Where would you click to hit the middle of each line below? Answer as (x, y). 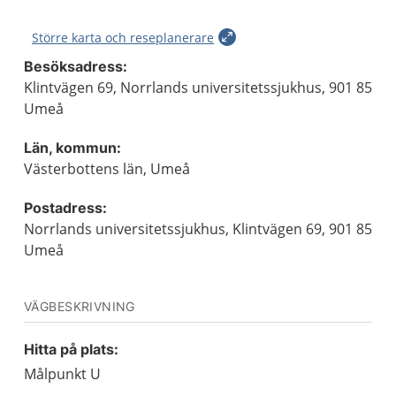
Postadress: (65, 208)
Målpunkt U (62, 374)
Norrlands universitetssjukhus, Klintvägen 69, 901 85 (198, 229)
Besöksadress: (76, 66)
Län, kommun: (72, 148)
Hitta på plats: (71, 349)
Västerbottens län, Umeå (107, 169)
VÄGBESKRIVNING (80, 306)
